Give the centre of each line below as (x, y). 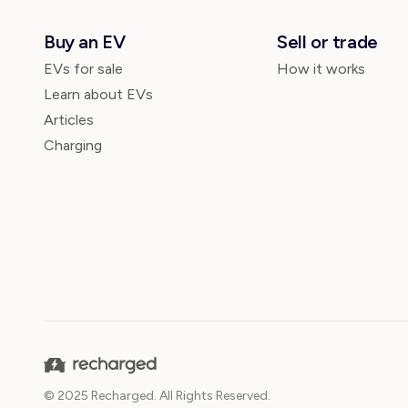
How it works (321, 69)
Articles (69, 120)
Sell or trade (327, 42)
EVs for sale (83, 69)
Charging (73, 145)
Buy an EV (85, 42)
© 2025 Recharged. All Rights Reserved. (157, 396)
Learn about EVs (98, 94)
